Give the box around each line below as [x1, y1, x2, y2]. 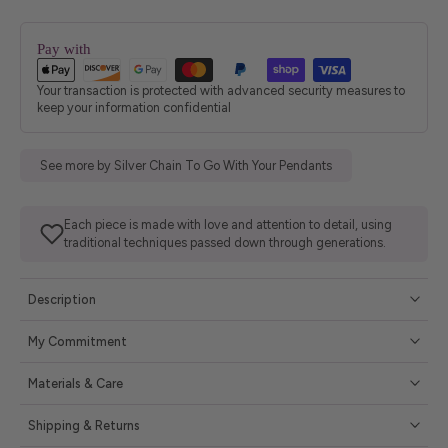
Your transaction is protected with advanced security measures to [37, 82, 405, 98]
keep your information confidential [37, 99, 231, 115]
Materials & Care [28, 375, 123, 391]
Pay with [37, 39, 91, 57]
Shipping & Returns [28, 417, 140, 433]
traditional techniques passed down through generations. [64, 234, 386, 250]
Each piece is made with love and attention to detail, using [64, 216, 392, 232]
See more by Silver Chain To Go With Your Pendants [40, 157, 332, 173]
